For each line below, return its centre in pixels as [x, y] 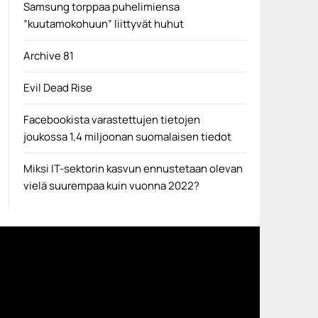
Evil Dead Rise [57, 88]
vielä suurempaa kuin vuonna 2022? [111, 186]
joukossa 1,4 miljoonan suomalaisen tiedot [127, 137]
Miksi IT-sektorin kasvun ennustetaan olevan [133, 169]
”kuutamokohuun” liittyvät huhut [103, 24]
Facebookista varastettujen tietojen [111, 120]
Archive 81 [48, 56]
